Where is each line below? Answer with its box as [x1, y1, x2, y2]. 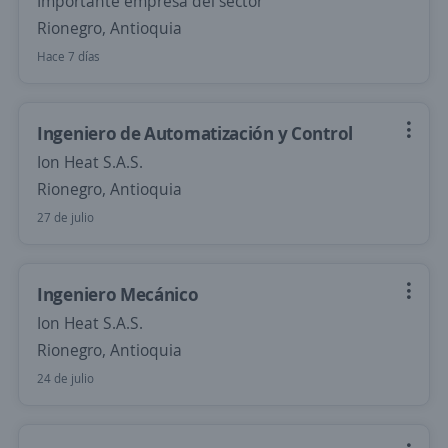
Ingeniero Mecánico [37, 282, 199, 306]
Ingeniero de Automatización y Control [37, 121, 353, 145]
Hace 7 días [37, 48, 100, 65]
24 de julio [37, 370, 94, 387]
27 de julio [37, 209, 94, 226]
